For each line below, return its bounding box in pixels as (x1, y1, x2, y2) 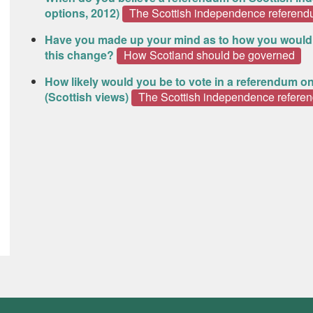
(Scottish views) (45, 89, 129, 105)
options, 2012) (45, 5, 119, 22)
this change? (45, 47, 114, 64)
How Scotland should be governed (123, 47, 295, 64)
